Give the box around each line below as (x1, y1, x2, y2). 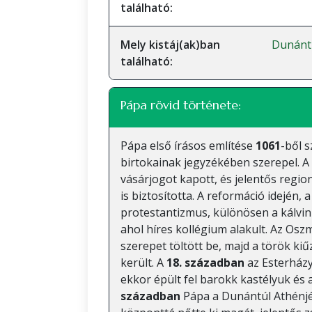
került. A (120, 255, 166, 270)
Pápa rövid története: (120, 97, 241, 113)
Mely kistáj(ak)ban (120, 37, 220, 52)
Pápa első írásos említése (120, 138, 256, 153)
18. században (166, 255, 244, 270)
